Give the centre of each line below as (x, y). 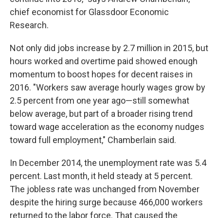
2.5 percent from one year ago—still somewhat (100, 100)
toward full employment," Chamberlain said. (93, 140)
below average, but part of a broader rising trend (101, 114)
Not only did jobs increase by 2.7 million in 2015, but (109, 48)
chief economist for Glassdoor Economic (89, 12)
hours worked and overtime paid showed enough (104, 61)
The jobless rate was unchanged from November (105, 189)
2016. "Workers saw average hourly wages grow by (108, 87)
